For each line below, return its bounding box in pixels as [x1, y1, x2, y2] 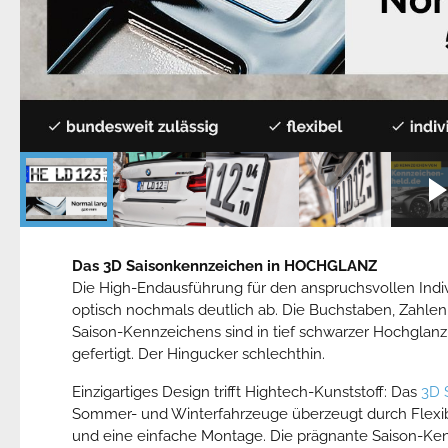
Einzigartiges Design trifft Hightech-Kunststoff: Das [72, 383, 421, 402]
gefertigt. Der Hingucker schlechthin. [72, 345, 325, 364]
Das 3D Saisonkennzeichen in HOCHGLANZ [72, 257, 377, 276]
